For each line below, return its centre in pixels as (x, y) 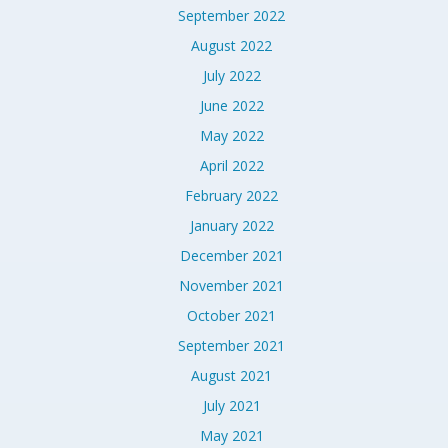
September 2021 (231, 345)
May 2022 (231, 135)
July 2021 (231, 405)
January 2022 (231, 225)
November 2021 (231, 285)
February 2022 (231, 195)
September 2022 (231, 15)
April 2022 (231, 165)
